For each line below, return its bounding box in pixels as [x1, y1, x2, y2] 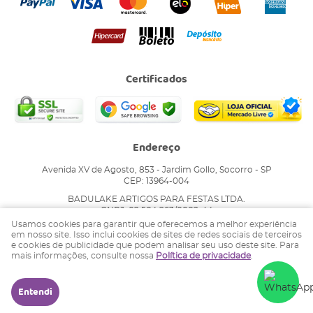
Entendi [18, 284, 52, 300]
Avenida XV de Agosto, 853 [41, 165, 154, 174]
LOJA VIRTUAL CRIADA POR [55, 247, 156, 254]
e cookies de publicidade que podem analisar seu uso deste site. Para [11, 241, 299, 249]
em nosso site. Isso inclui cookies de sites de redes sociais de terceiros [11, 231, 302, 239]
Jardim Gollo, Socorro [161, 165, 253, 174]
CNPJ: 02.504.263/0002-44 [100, 205, 213, 214]
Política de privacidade [156, 252, 251, 260]
